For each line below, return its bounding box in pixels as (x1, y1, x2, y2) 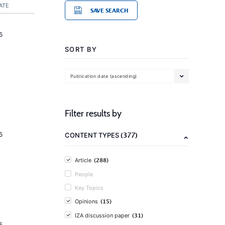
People (75, 171, 93, 178)
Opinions (75, 198, 98, 205)
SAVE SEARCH (90, 7, 128, 14)
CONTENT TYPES (65, 131, 121, 139)
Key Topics (75, 184, 103, 191)
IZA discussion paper (75, 212, 130, 219)
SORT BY (65, 45, 97, 53)
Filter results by (65, 108, 122, 119)
